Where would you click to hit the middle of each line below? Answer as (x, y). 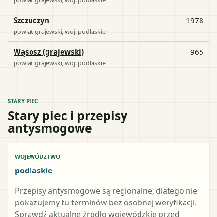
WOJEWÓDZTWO (38, 156)
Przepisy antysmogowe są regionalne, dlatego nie (106, 191)
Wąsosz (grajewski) (49, 52)
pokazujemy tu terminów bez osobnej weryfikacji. (106, 202)
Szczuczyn (31, 20)
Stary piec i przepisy (68, 115)
